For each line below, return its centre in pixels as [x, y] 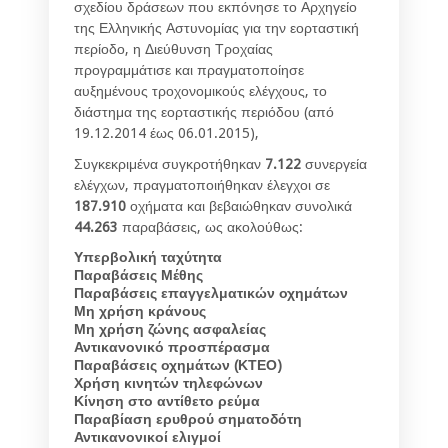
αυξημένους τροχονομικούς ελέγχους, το [200, 91]
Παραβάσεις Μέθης [138, 275]
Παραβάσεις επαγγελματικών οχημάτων [211, 293]
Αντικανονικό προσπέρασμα [172, 347]
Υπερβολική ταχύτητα [148, 257]
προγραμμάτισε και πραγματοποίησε [189, 70]
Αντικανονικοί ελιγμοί [147, 437]
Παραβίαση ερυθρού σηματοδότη [188, 419]
